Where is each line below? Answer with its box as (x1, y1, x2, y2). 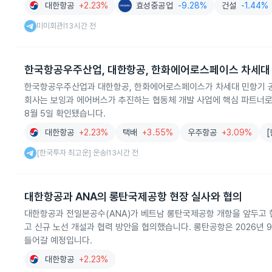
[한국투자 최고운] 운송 (36, 148, 106, 157)
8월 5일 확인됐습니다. (24, 108, 106, 119)
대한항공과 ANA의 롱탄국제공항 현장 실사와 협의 (24, 190, 242, 203)
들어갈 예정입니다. (24, 235, 92, 246)
